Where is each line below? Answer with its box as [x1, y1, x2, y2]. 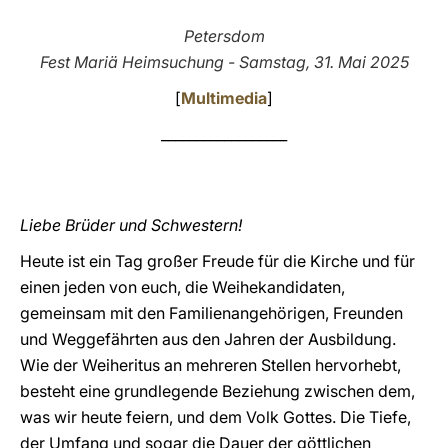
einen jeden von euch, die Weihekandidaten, [20, 277, 345, 297]
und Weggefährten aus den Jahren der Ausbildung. [20, 329, 396, 349]
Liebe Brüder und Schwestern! [20, 215, 242, 235]
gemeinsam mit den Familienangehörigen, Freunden [20, 303, 403, 323]
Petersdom [183, 26, 265, 46]
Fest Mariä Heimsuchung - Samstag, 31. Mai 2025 [39, 52, 409, 72]
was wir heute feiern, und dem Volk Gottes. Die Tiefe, [20, 407, 411, 427]
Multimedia [181, 88, 267, 108]
